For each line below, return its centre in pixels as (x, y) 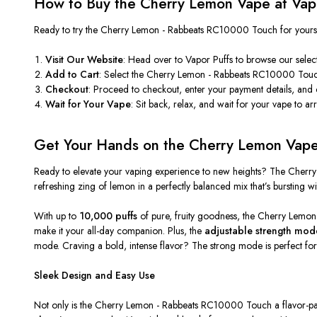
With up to (57, 215)
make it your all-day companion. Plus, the (119, 230)
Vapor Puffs (209, 59)
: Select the (123, 74)
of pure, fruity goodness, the (197, 215)
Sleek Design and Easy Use (94, 275)
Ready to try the (67, 29)
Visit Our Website (85, 59)
